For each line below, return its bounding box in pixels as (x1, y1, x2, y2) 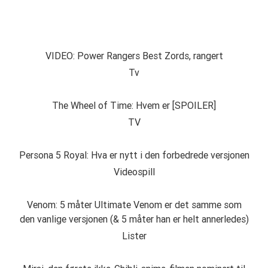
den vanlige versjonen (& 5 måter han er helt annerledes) (19, 213, 249, 226)
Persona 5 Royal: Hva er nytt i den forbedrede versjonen (19, 149, 249, 162)
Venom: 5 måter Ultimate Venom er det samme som (26, 199, 242, 211)
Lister (121, 230, 147, 242)
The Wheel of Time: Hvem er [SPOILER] (52, 99, 216, 112)
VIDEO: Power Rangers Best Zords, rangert (45, 50, 223, 62)
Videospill (113, 166, 155, 178)
